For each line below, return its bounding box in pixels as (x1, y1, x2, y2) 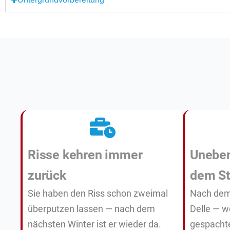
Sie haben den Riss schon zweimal (28, 188, 168, 199)
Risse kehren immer (28, 147, 143, 163)
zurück (28, 168, 66, 183)
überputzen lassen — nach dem (28, 203, 155, 215)
